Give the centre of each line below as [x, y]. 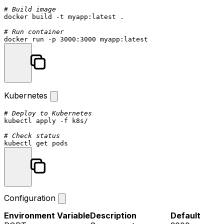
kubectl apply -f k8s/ [46, 120]
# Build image [30, 9]
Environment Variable [47, 216]
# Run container [34, 31]
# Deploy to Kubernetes [48, 113]
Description [113, 216]
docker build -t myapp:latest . [64, 16]
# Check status [32, 135]
